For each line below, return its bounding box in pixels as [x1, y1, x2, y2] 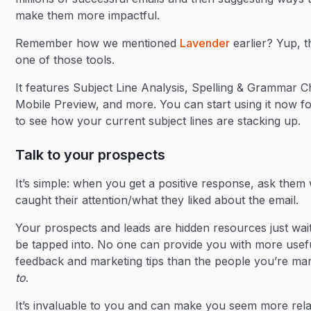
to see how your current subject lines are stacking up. [15, 114, 301, 128]
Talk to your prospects [15, 146, 166, 163]
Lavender [180, 36, 230, 50]
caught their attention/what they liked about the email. [15, 193, 299, 207]
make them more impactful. [15, 8, 160, 22]
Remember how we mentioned [15, 36, 180, 50]
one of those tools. [15, 53, 115, 67]
